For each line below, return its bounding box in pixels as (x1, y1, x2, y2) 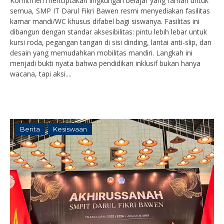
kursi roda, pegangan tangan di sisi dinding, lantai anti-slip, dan (10, 37, 211, 47)
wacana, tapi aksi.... (10, 69, 71, 78)
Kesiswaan (53, 125, 87, 133)
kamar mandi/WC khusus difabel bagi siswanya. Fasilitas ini (10, 16, 199, 26)
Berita (20, 125, 40, 133)
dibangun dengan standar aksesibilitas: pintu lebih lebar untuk (10, 27, 207, 36)
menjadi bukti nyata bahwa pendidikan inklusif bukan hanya (10, 58, 200, 68)
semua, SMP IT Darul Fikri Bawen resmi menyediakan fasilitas (10, 6, 210, 15)
